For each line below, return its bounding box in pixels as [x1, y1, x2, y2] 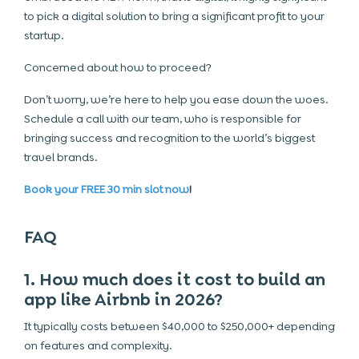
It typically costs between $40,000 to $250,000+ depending [24, 319, 335, 333]
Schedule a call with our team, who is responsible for [24, 111, 301, 126]
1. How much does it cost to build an [24, 268, 325, 291]
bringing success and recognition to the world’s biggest [24, 131, 315, 145]
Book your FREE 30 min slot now [24, 182, 189, 196]
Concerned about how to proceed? [24, 60, 212, 75]
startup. [24, 28, 64, 42]
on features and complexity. [24, 338, 172, 353]
